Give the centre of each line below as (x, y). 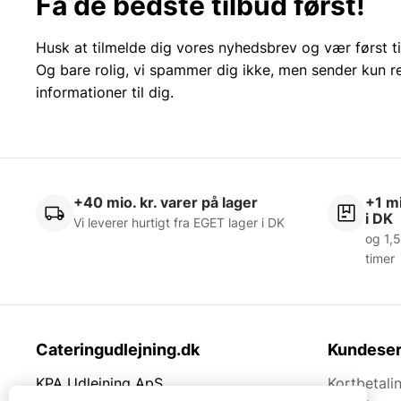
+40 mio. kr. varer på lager (166, 202)
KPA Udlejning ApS (99, 383)
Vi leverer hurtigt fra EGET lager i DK (179, 222)
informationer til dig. (105, 92)
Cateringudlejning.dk (118, 349)
